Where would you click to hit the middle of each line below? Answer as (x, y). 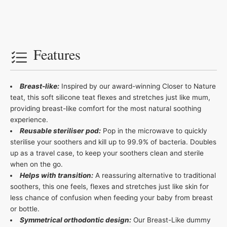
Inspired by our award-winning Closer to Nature (137, 86)
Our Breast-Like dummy (172, 220)
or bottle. (25, 209)
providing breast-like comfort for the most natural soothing (106, 108)
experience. (29, 119)
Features (57, 54)
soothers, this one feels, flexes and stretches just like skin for (109, 186)
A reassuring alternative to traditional (155, 175)
